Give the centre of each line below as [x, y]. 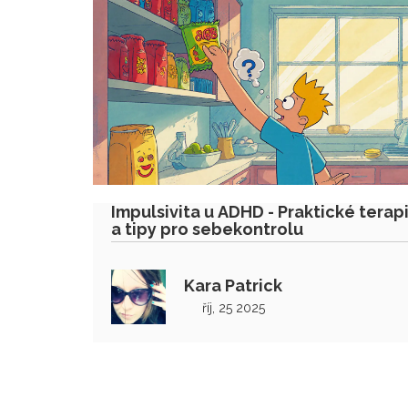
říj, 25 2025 [233, 307]
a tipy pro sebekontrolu [207, 229]
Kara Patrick [233, 285]
